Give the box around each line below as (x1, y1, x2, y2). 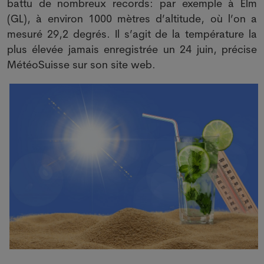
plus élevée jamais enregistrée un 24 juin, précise (7, 42, 257, 56)
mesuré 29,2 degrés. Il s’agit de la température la (7, 27, 257, 41)
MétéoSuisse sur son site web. (7, 58, 156, 71)
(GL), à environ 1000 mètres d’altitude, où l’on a (7, 12, 257, 25)
